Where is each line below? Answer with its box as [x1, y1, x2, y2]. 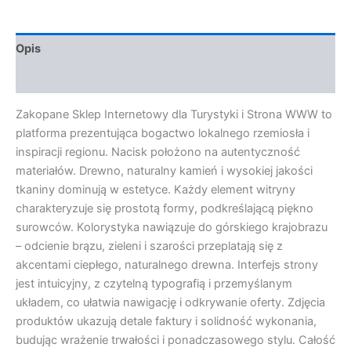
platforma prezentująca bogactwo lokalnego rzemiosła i [16, 125, 309, 140]
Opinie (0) [16, 71, 71, 86]
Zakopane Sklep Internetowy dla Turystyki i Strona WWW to [16, 107, 332, 121]
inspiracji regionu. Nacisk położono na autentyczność [16, 144, 300, 159]
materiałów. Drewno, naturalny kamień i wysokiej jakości [16, 163, 313, 178]
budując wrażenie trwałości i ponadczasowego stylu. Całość [16, 332, 335, 347]
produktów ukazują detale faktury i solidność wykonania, [16, 313, 317, 328]
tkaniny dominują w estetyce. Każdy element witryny [16, 182, 295, 197]
